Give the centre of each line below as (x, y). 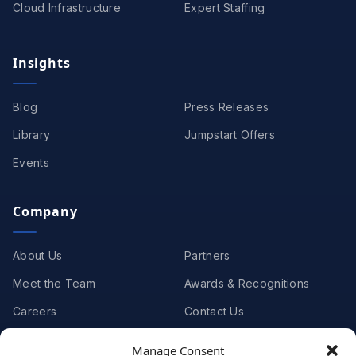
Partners (207, 256)
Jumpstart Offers (230, 135)
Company (45, 212)
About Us (38, 256)
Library (32, 135)
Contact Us (214, 311)
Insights (42, 63)
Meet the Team (54, 284)
